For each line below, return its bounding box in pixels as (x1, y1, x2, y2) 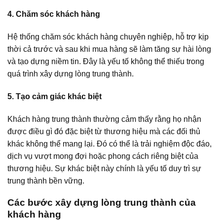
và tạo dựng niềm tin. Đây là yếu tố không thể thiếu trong (7, 57, 204, 66)
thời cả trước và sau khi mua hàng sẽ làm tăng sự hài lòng (7, 45, 211, 54)
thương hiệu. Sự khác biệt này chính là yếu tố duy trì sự (7, 164, 201, 173)
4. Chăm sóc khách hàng (7, 10, 100, 19)
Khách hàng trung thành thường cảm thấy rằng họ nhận (7, 114, 201, 123)
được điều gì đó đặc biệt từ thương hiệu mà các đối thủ (7, 127, 200, 136)
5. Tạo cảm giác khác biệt (7, 92, 102, 101)
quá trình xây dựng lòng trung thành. (7, 70, 134, 78)
